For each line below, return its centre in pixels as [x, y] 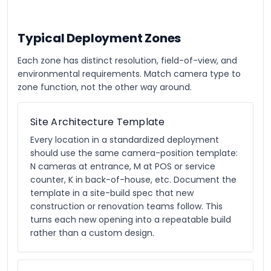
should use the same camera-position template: [134, 153]
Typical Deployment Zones [100, 38]
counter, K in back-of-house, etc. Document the [133, 180]
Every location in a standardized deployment [125, 140]
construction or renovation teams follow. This [126, 206]
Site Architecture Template [98, 122]
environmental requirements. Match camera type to [129, 74]
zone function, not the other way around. [105, 87]
